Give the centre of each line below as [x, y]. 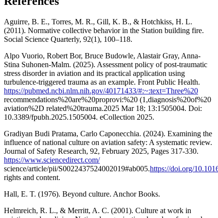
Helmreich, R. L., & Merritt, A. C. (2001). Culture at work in [98, 210]
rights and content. [32, 177]
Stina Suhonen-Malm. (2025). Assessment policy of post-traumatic [106, 64]
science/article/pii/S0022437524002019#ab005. [77, 168]
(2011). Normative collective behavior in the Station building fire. [104, 30]
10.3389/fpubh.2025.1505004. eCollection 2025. [79, 117]
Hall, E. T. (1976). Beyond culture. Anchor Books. [82, 194]
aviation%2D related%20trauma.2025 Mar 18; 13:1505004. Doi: [103, 108]
